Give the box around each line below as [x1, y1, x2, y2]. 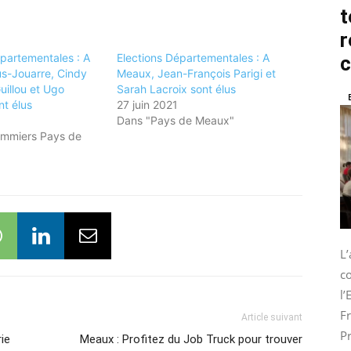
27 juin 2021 [117, 98, 179, 111]
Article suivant [241, 312, 302, 323]
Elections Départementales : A [117, 51, 270, 64]
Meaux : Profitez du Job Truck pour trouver [80, 332, 302, 346]
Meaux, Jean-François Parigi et [117, 67, 277, 80]
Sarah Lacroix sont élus [117, 82, 237, 96]
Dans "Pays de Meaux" [117, 114, 235, 127]
